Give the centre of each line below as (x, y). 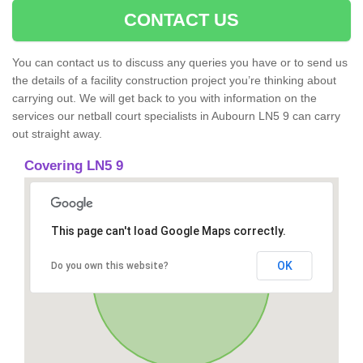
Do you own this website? (109, 266)
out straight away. (57, 134)
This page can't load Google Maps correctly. (168, 231)
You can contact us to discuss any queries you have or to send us (180, 63)
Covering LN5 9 (74, 166)
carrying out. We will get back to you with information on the (164, 98)
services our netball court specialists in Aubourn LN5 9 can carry (176, 116)
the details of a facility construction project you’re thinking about (174, 81)
